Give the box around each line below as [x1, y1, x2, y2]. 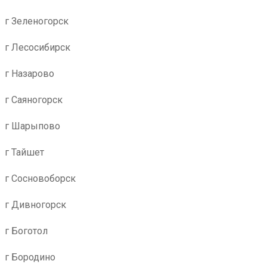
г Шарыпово [5, 120, 60, 132]
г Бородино [5, 252, 55, 263]
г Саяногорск [5, 94, 63, 105]
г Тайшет [5, 147, 44, 158]
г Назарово [5, 68, 54, 79]
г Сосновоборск [5, 173, 76, 184]
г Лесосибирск [5, 42, 70, 53]
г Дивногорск [5, 199, 66, 210]
